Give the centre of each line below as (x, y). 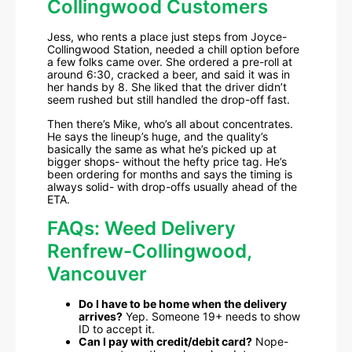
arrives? (101, 317)
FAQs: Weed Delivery (141, 229)
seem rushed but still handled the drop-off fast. (169, 100)
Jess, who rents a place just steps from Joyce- (167, 37)
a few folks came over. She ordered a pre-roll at (170, 62)
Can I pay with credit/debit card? (165, 342)
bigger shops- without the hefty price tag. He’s (167, 161)
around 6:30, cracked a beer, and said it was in (169, 75)
